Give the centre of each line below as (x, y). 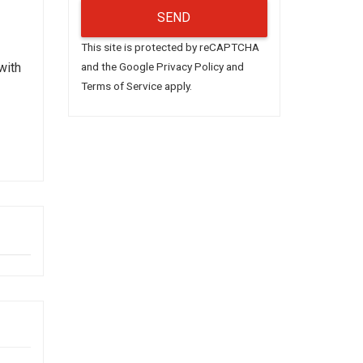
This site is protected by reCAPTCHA (170, 47)
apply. (177, 85)
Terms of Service (121, 85)
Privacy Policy (190, 66)
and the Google (118, 66)
